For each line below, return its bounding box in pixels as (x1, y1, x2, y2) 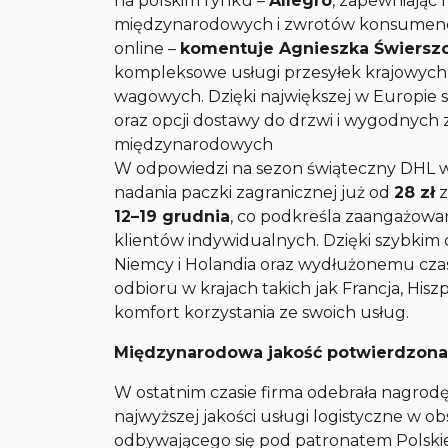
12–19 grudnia (114, 207, 231, 226)
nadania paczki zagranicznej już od (114, 183, 395, 202)
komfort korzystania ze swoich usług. (114, 303, 410, 322)
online (114, 39, 165, 58)
